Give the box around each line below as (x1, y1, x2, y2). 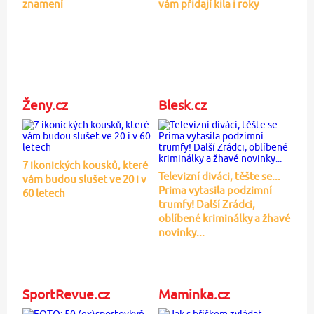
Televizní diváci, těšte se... (158, 170, 280, 182)
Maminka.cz (158, 286, 230, 302)
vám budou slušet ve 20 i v (22, 172, 146, 185)
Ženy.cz (22, 97, 68, 113)
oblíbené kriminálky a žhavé (158, 212, 290, 224)
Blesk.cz (158, 97, 207, 113)
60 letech (22, 186, 65, 199)
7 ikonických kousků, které (22, 158, 148, 171)
